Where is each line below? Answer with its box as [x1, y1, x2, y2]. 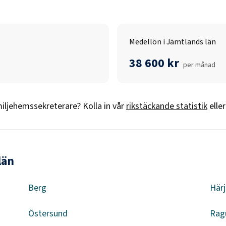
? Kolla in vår [77, 100, 124, 112]
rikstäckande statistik [126, 100, 207, 112]
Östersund [28, 207, 68, 220]
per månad [183, 60, 215, 70]
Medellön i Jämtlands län [129, 36, 216, 47]
